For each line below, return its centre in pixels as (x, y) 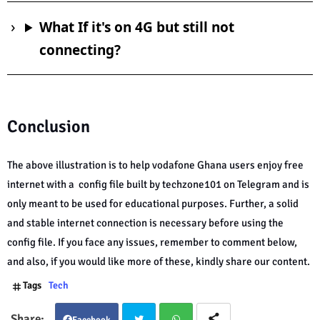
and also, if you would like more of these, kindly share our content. (160, 262)
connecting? (80, 50)
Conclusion (50, 127)
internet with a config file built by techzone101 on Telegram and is (158, 185)
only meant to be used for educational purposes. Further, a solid (153, 204)
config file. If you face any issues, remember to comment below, (152, 242)
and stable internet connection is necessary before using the (145, 223)
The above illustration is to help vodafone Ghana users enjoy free (155, 165)
